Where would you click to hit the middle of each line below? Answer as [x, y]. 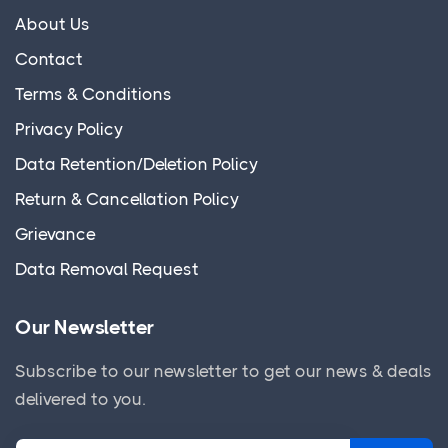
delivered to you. [80, 398]
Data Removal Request [107, 268]
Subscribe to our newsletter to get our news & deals [223, 370]
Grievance [55, 233]
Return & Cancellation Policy [127, 198]
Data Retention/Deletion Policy [136, 163]
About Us [52, 23]
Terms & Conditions [93, 93]
